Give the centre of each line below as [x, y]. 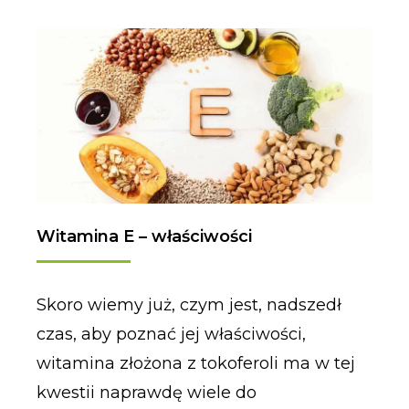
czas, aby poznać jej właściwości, [171, 334]
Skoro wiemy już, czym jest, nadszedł [189, 304]
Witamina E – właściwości [144, 236]
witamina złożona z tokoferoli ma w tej [195, 363]
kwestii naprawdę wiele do [146, 392]
